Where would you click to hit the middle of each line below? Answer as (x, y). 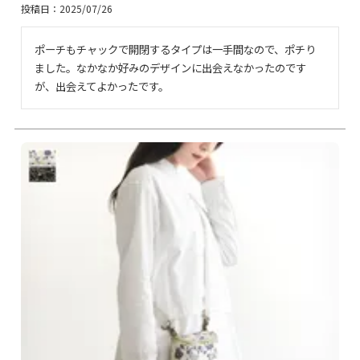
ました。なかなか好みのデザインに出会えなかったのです (170, 68)
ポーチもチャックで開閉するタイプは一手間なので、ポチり (175, 49)
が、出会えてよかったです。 (101, 86)
